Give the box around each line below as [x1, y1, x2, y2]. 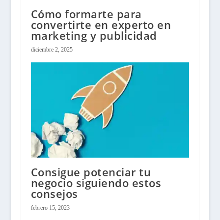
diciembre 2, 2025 [30, 46, 73, 54]
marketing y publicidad [30, 28, 157, 43]
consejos [30, 186, 78, 201]
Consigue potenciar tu [30, 165, 151, 180]
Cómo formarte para [30, 6, 142, 22]
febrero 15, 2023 [30, 204, 70, 212]
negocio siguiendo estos [30, 175, 162, 191]
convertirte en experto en [30, 17, 171, 32]
